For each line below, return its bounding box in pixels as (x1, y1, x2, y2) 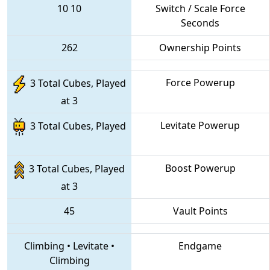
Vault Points (172, 204, 228, 218)
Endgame (178, 239, 222, 253)
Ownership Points (159, 40, 241, 54)
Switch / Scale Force (155, 1, 245, 15)
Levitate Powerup (160, 118, 240, 132)
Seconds (181, 16, 219, 30)
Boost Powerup (165, 161, 236, 175)
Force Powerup (165, 75, 235, 89)
